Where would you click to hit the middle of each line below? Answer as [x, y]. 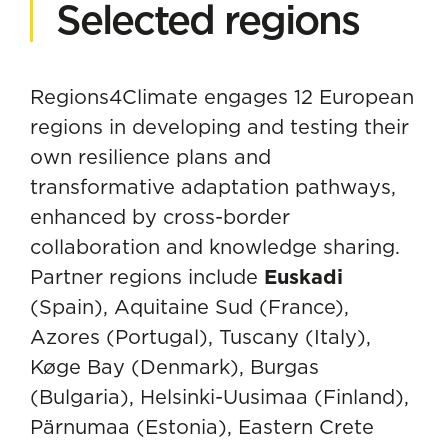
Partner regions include [147, 276]
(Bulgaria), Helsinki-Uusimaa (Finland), [219, 396]
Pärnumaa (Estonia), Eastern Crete [202, 426]
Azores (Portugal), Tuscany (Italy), [200, 336]
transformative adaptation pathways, [213, 186]
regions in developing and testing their [219, 126]
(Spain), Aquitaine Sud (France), [189, 306]
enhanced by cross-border [160, 216]
